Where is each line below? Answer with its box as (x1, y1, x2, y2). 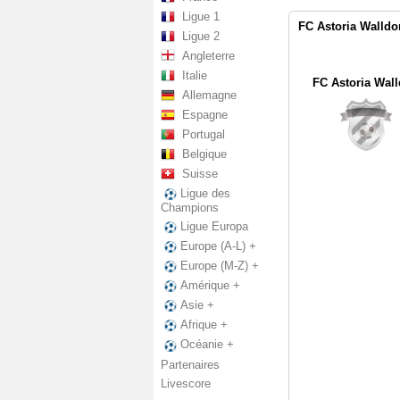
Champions (161, 201, 219, 215)
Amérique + (180, 279, 240, 293)
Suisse (182, 167, 218, 180)
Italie (182, 69, 207, 82)
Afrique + (180, 318, 228, 332)
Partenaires (161, 357, 220, 371)
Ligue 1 (182, 10, 220, 23)
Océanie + (180, 337, 234, 352)
